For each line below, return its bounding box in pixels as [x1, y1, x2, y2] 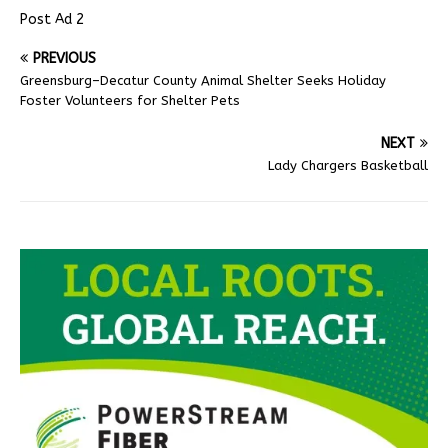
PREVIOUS [33, 50, 96, 68]
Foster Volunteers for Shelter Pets [20, 93, 240, 109]
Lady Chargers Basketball [268, 158, 428, 174]
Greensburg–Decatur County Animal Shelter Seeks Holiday [20, 73, 386, 89]
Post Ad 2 [20, 11, 84, 29]
